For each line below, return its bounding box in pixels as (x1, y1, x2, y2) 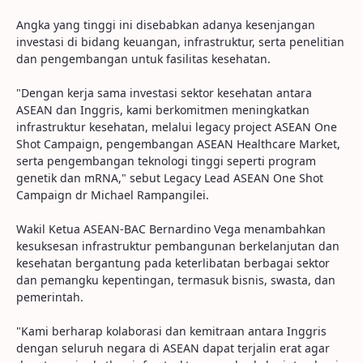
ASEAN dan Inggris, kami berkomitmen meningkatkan (16, 102, 310, 117)
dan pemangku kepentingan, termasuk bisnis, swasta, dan (16, 272, 335, 288)
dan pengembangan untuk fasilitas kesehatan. (16, 51, 271, 66)
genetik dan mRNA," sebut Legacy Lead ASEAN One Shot (16, 170, 323, 186)
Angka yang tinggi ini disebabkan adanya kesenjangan (16, 17, 315, 32)
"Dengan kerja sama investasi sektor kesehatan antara (16, 85, 312, 100)
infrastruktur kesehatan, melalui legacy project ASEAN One (16, 119, 337, 135)
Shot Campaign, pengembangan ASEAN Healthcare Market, (16, 136, 340, 152)
